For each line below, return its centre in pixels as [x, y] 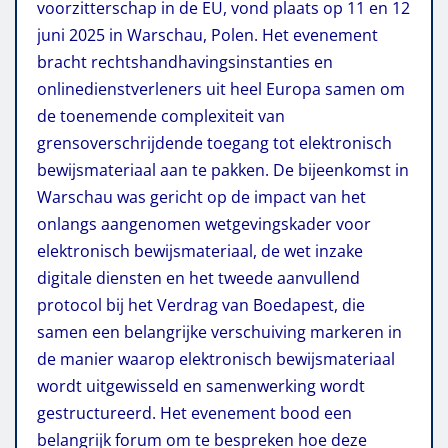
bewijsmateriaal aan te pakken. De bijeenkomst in [223, 169]
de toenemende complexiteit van [161, 115]
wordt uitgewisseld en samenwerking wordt [201, 385]
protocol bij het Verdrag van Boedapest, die [201, 304]
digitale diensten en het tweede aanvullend [198, 277]
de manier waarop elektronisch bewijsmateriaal [216, 358]
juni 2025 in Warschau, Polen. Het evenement [207, 34]
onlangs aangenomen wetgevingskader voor [204, 223]
